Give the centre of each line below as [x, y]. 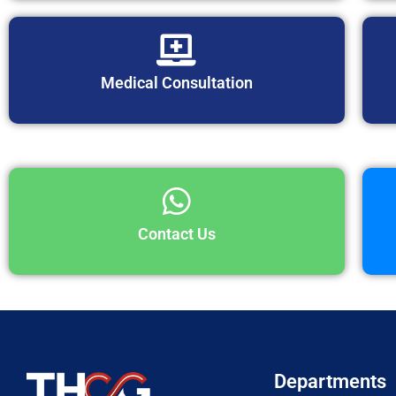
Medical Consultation [176, 83]
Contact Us [176, 234]
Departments [330, 382]
